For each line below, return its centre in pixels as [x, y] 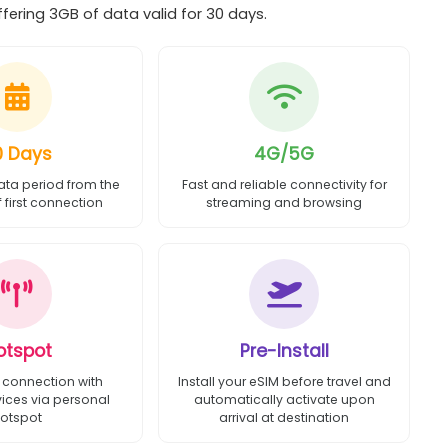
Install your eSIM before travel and [284, 381]
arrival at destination [284, 417]
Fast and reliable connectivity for [284, 184]
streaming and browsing [284, 202]
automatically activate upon [284, 399]
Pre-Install [284, 351]
